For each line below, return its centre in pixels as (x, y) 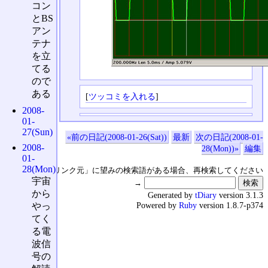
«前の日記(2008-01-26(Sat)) (117, 137)
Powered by (158, 205)
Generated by (171, 195)
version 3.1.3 (240, 195)
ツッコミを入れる (122, 96)
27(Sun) (38, 132)
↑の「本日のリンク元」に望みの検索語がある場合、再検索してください (137, 170)
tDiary (206, 195)
